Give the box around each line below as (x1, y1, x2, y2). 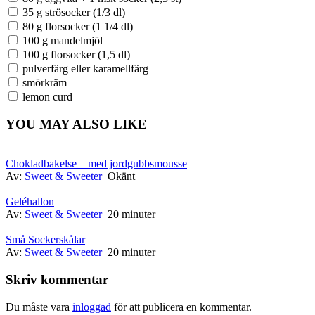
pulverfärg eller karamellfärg (22, 62, 148, 75)
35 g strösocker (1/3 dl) (22, 6, 125, 18)
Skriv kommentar (6, 272, 108, 288)
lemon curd (22, 90, 72, 103)
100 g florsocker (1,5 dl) (22, 48, 130, 60)
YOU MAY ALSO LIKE (6, 116, 147, 131)
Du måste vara (6, 300, 72, 313)
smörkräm (22, 76, 67, 89)
